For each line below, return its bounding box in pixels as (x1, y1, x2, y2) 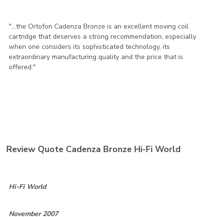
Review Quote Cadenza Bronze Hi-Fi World (6, 143, 181, 155)
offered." (9, 62, 36, 72)
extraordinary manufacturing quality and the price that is (9, 52, 184, 62)
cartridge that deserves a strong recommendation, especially (9, 31, 197, 41)
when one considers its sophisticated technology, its (9, 42, 170, 51)
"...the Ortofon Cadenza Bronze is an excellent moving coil (9, 21, 189, 31)
